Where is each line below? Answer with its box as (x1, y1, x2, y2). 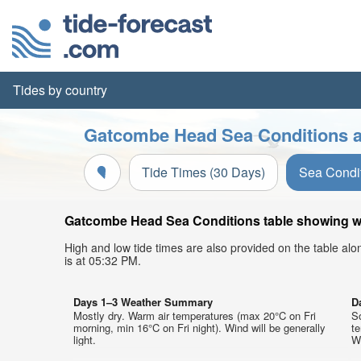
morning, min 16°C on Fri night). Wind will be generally (73, 320, 326, 335)
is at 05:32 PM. (64, 252, 141, 268)
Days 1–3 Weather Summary (73, 294, 213, 309)
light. (73, 332, 96, 347)
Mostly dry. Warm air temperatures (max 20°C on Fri (73, 308, 316, 323)
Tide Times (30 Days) (142, 163, 265, 181)
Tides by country (13, 81, 107, 99)
